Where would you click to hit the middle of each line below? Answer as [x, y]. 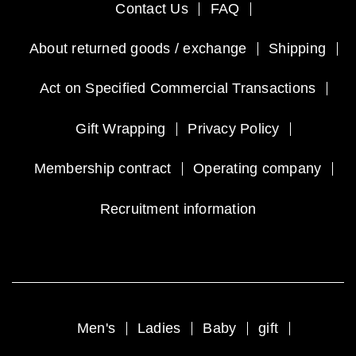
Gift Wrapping [121, 128]
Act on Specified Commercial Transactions [178, 89]
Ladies [159, 328]
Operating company [257, 169]
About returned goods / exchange [138, 49]
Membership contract [103, 169]
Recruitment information [178, 209]
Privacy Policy [234, 128]
